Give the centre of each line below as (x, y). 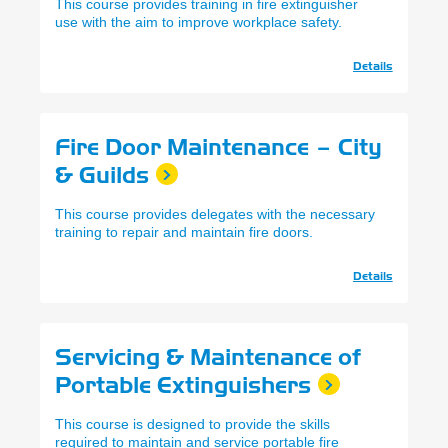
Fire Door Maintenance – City (218, 147)
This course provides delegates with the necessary (215, 214)
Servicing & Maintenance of (208, 357)
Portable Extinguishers (183, 385)
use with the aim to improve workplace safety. (200, 22)
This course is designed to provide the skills (192, 424)
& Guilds (102, 175)
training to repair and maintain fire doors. (184, 232)
